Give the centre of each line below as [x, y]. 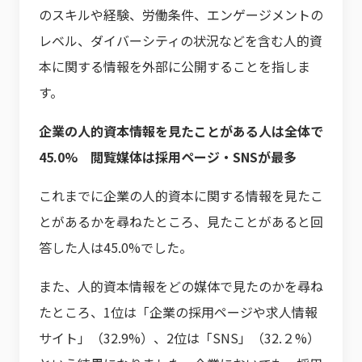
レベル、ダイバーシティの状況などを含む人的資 [181, 40]
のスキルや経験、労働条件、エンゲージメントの [181, 14]
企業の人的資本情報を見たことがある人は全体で [181, 130]
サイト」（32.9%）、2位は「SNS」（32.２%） [179, 337]
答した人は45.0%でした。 [116, 247]
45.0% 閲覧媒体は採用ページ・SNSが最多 [168, 156]
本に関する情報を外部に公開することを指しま [175, 66]
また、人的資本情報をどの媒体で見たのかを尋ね [181, 286]
